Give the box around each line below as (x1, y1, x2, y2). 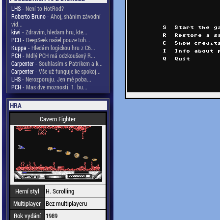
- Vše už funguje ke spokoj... (33, 67, 101, 75)
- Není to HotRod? (20, 4, 64, 12)
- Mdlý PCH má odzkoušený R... (21, 52, 95, 59)
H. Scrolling (45, 187, 74, 195)
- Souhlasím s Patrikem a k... (33, 59, 103, 67)
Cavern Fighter (40, 114, 76, 123)
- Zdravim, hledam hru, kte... (20, 28, 87, 36)
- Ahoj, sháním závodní (45, 12, 101, 20)
